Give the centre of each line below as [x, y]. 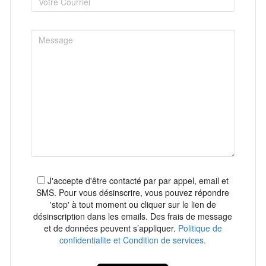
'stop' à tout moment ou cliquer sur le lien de [133, 204]
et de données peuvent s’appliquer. [111, 228]
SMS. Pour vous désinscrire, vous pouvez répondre [133, 192]
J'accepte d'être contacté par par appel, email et [137, 180]
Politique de [200, 228]
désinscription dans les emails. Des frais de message [133, 216]
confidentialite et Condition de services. [133, 240]
